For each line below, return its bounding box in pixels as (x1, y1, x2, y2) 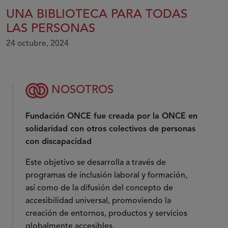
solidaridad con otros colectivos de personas (25, 125, 195, 134)
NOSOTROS (48, 84, 113, 96)
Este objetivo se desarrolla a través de (25, 159, 166, 167)
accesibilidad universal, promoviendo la (25, 197, 171, 206)
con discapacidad (25, 138, 92, 147)
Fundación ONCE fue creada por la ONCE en (25, 112, 197, 121)
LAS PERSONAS (6, 23, 95, 36)
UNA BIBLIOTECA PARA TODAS (6, 9, 187, 21)
